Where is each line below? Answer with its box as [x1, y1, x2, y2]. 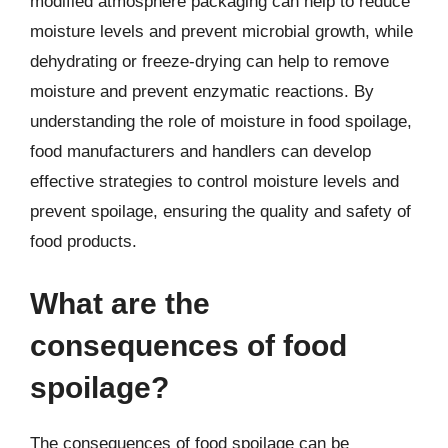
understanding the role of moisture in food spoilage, [30, 112, 412, 131]
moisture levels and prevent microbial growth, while [30, 22, 413, 41]
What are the [30, 286, 210, 320]
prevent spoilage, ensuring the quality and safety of [30, 202, 411, 221]
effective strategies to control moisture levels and [30, 172, 399, 191]
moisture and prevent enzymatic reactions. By [30, 82, 374, 101]
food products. [30, 232, 137, 251]
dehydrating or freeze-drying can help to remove [30, 52, 389, 71]
